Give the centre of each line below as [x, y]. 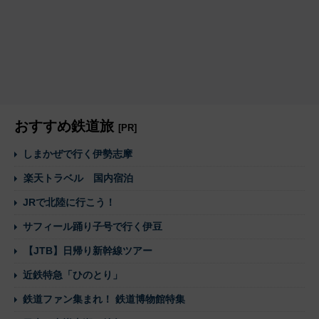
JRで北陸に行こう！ [69, 202]
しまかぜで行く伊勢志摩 [78, 153]
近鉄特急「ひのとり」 [73, 274]
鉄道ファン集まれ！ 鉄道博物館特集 [104, 299]
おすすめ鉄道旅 [66, 126]
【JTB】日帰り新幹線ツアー [88, 250]
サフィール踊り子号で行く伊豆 [93, 226]
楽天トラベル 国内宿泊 [78, 178]
